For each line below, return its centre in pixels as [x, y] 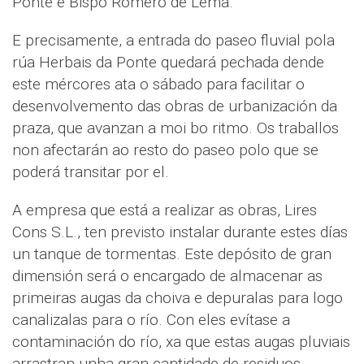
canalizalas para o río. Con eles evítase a [151, 320]
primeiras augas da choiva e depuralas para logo [178, 298]
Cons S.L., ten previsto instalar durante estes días [180, 232]
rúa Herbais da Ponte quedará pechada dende [168, 62]
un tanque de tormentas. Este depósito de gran [172, 254]
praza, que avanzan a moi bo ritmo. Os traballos [175, 128]
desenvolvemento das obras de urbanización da [175, 106]
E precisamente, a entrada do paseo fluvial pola [173, 40]
